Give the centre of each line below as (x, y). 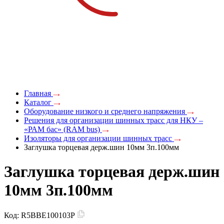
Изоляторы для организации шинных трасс (99, 138)
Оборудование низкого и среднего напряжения (105, 111)
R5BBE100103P (49, 215)
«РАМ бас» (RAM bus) (63, 129)
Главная (38, 93)
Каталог (39, 102)
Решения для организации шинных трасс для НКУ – (113, 120)
